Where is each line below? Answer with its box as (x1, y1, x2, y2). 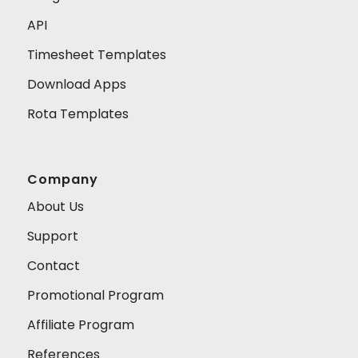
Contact (26, 256, 80, 275)
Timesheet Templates (26, 46, 166, 65)
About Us (26, 197, 84, 216)
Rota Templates (26, 105, 129, 124)
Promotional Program (26, 285, 164, 304)
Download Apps (26, 75, 126, 94)
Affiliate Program (26, 315, 134, 334)
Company (26, 169, 98, 189)
